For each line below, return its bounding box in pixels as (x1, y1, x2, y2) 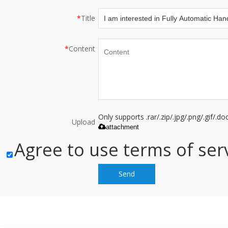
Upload (72, 117, 95, 127)
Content (69, 43, 95, 53)
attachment (105, 123, 139, 131)
